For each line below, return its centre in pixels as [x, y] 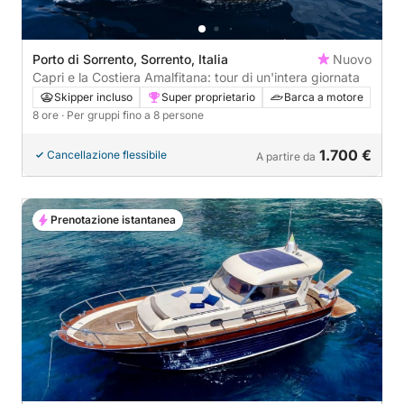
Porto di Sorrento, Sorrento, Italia [130, 59]
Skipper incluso [93, 96]
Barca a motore [324, 96]
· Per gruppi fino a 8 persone [133, 115]
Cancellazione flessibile [107, 154]
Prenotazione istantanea [113, 219]
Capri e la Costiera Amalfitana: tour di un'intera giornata [196, 77]
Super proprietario [208, 96]
